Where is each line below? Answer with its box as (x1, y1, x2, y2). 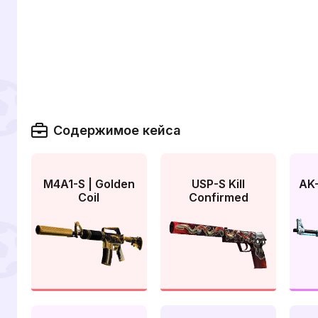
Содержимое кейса (53, 123, 181, 138)
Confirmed (188, 190, 248, 204)
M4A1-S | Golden (43, 177, 135, 191)
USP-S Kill (192, 177, 246, 191)
